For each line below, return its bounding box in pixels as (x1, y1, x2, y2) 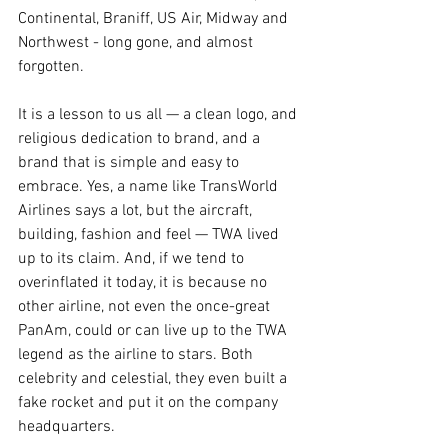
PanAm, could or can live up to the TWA (18, 320, 291, 341)
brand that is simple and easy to (18, 152, 243, 173)
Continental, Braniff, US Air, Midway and (18, 8, 292, 29)
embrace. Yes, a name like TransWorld (18, 176, 282, 197)
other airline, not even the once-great (18, 296, 274, 317)
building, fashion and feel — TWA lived (18, 224, 283, 245)
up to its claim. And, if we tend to (18, 248, 248, 269)
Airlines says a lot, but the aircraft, (18, 200, 256, 221)
